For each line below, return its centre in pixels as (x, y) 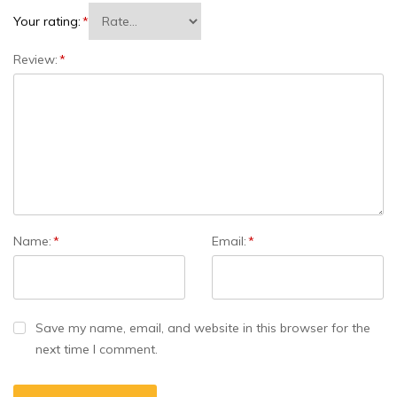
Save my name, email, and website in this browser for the (203, 328)
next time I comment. (97, 350)
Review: (35, 60)
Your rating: (47, 22)
